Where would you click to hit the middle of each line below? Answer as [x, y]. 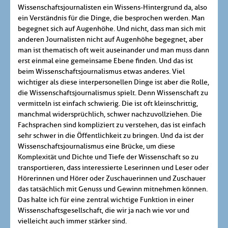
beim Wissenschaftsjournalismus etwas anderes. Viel [101, 72]
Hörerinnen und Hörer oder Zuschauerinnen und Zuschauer [112, 179]
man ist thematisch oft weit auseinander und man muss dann [113, 50]
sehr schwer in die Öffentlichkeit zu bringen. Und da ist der [111, 136]
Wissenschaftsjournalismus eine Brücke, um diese [96, 147]
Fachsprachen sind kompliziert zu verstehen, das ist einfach [112, 125]
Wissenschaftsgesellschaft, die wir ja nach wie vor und [104, 211]
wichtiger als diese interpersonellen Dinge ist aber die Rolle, [113, 82]
